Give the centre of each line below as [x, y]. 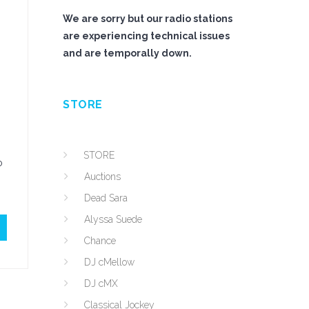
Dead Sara [106, 198]
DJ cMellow [109, 262]
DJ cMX [101, 283]
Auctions [102, 177]
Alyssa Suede [113, 219]
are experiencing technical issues [146, 36]
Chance [100, 241]
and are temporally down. [127, 53]
